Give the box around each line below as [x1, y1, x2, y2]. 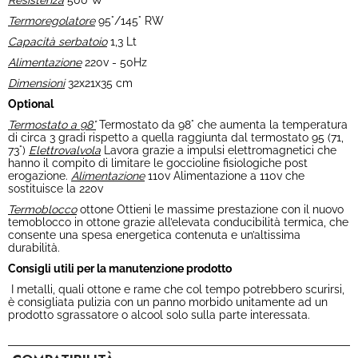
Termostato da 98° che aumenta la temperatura [96, 118, 348, 131]
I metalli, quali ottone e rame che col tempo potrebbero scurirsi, [8, 283, 344, 296]
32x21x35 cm [65, 77, 133, 89]
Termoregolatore [8, 14, 95, 27]
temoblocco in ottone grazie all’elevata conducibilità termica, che [8, 216, 348, 229]
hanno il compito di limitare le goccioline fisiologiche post [8, 157, 308, 169]
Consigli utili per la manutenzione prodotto [8, 262, 232, 275]
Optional [8, 97, 54, 110]
